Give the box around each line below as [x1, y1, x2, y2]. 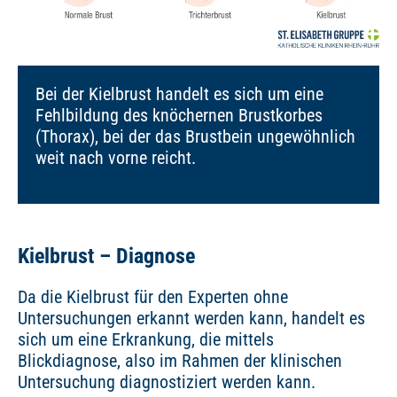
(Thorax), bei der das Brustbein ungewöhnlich [35, 126, 355, 148]
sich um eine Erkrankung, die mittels [18, 329, 274, 351]
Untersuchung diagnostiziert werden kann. [18, 371, 315, 393]
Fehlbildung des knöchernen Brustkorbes [35, 105, 323, 127]
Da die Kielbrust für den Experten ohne [18, 286, 288, 308]
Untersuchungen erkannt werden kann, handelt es [18, 307, 365, 330]
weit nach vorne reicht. [35, 147, 196, 169]
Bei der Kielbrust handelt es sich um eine [35, 83, 323, 105]
